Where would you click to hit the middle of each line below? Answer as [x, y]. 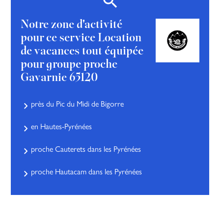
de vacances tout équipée [82, 51]
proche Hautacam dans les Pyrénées [87, 171]
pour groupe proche [69, 65]
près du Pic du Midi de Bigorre [78, 104]
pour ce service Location [81, 38]
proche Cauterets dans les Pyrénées [86, 149]
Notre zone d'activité [72, 25]
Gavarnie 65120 [59, 78]
